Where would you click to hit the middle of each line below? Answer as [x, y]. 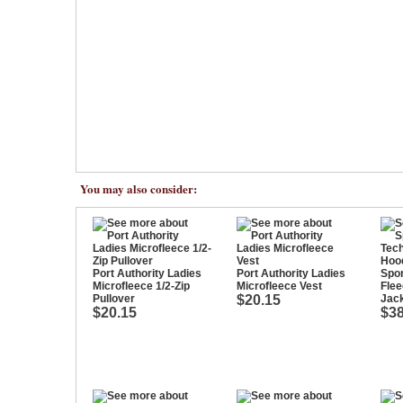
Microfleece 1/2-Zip [141, 286]
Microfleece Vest [279, 286]
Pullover [114, 299]
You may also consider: [139, 188]
